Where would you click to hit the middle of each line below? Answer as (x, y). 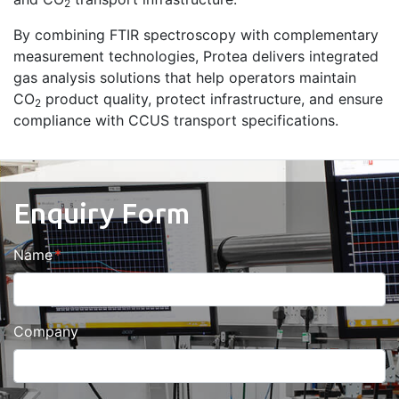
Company (46, 331)
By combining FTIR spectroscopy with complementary (196, 34)
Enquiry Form (102, 212)
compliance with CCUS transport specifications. (176, 120)
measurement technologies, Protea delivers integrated (196, 56)
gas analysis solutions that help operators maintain (185, 77)
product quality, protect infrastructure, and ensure (212, 98)
